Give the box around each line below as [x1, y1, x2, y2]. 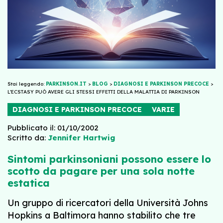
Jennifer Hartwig [48, 132, 115, 142]
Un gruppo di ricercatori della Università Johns [7, 197, 208, 209]
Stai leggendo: [7, 80, 46, 87]
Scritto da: [7, 132, 46, 142]
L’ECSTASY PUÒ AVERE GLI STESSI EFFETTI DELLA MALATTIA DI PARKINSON [7, 88, 200, 95]
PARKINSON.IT [46, 80, 87, 87]
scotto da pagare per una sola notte [7, 164, 195, 177]
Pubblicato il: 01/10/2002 [7, 122, 99, 132]
